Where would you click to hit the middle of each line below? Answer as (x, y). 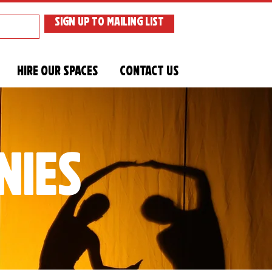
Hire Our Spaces (57, 73)
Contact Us (149, 73)
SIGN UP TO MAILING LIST (109, 24)
